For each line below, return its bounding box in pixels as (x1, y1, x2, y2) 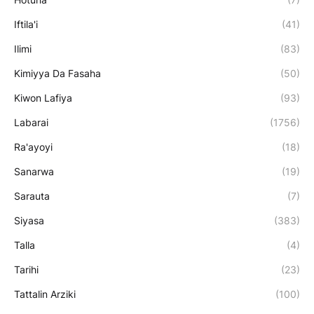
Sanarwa (14, 165, 54, 177)
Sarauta (14, 189, 50, 202)
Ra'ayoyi (14, 140, 53, 153)
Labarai (14, 116, 48, 128)
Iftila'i (14, 18, 38, 30)
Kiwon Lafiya (14, 91, 72, 104)
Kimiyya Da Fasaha (14, 67, 101, 79)
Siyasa (14, 214, 44, 226)
